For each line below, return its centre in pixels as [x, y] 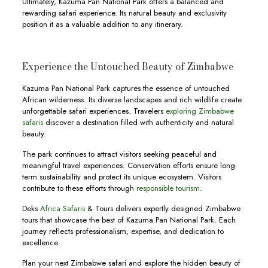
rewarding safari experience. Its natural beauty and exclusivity [124, 13]
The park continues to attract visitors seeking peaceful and [119, 154]
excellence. [41, 243]
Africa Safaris [62, 209]
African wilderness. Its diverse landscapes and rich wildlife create [132, 100]
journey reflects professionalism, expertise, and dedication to [123, 232]
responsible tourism [168, 188]
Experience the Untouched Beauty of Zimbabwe [127, 67]
